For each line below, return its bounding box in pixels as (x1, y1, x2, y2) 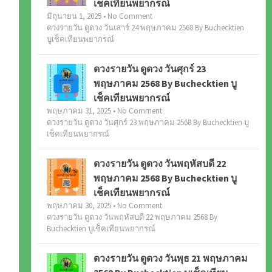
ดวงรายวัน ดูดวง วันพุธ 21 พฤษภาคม (93, 252, 248, 265)
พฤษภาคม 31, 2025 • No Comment (46, 106, 162, 117)
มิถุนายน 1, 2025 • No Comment (46, 11, 152, 22)
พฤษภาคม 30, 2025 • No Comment (46, 200, 162, 211)
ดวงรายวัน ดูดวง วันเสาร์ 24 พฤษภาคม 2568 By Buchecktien (46, 22, 244, 33)
